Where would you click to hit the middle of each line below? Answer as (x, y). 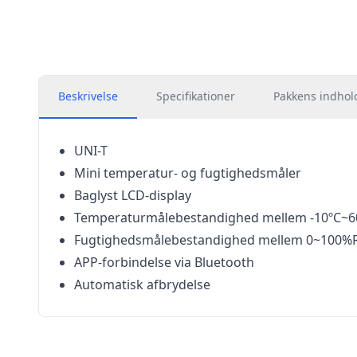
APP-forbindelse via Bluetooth (164, 262)
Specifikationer (196, 96)
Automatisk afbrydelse (142, 284)
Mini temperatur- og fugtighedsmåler (188, 173)
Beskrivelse (88, 96)
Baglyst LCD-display (133, 195)
